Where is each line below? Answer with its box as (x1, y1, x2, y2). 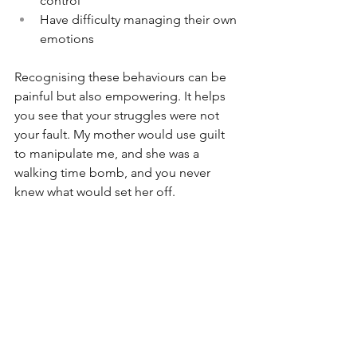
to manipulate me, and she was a (14, 145, 202, 161)
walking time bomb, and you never (14, 164, 214, 180)
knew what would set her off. (14, 183, 178, 199)
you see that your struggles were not (14, 107, 222, 123)
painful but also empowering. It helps (14, 88, 229, 104)
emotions (40, 30, 94, 46)
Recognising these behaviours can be (14, 69, 229, 84)
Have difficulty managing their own (40, 11, 240, 27)
